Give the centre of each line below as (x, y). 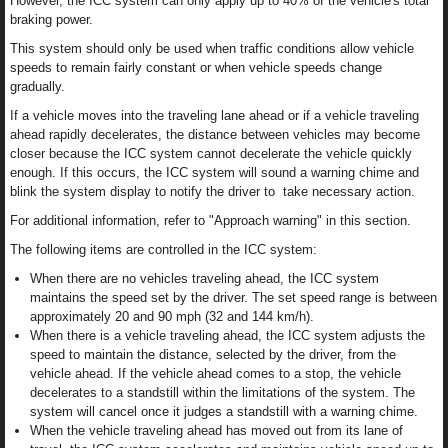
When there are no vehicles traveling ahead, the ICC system (204, 278)
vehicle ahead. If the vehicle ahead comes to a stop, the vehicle (215, 373)
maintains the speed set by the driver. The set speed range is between (233, 297)
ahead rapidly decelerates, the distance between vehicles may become (215, 134)
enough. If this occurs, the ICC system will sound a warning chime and (214, 172)
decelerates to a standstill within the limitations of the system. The (222, 392)
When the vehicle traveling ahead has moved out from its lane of (216, 430)
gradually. (37, 86)
